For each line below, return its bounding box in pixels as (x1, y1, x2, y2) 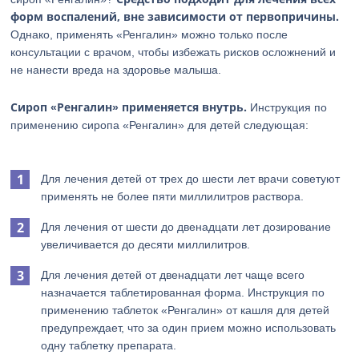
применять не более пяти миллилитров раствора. (41, 190, 305, 203)
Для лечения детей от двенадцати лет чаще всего (41, 268, 305, 281)
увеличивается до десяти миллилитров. (41, 238, 251, 251)
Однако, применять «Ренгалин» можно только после (10, 28, 288, 41)
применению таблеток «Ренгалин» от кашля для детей (41, 304, 330, 317)
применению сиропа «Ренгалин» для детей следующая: (10, 119, 309, 131)
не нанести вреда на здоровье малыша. (10, 63, 222, 76)
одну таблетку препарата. (41, 339, 177, 352)
